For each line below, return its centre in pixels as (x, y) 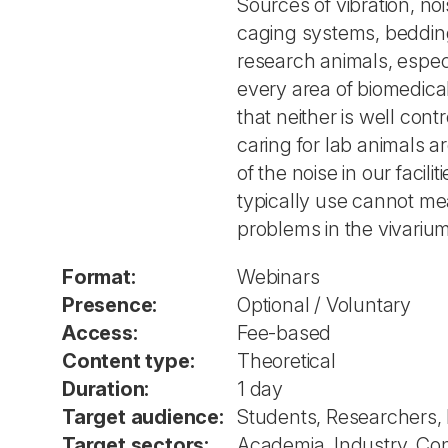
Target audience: (143, 417)
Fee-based (284, 333)
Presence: (110, 305)
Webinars (278, 277)
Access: (100, 333)
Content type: (128, 361)
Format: (99, 277)
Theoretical (286, 361)
